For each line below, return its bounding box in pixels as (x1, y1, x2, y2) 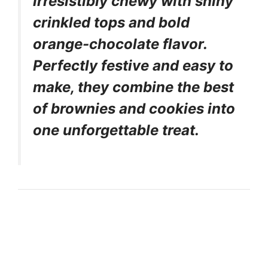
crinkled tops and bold (33, 14, 190, 31)
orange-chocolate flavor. (33, 35, 207, 53)
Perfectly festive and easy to (33, 57, 233, 74)
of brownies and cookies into (33, 100, 235, 117)
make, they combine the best (33, 78, 234, 96)
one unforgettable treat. (33, 121, 199, 139)
